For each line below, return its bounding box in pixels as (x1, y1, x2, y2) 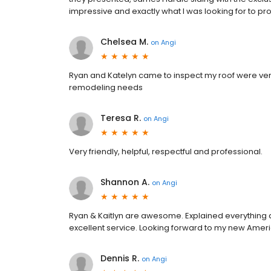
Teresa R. (100, 112, 141, 124)
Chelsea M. (100, 36, 148, 48)
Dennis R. (100, 252, 139, 264)
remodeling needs (69, 82, 143, 93)
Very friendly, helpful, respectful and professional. (69, 146, 263, 157)
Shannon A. (100, 176, 149, 188)
